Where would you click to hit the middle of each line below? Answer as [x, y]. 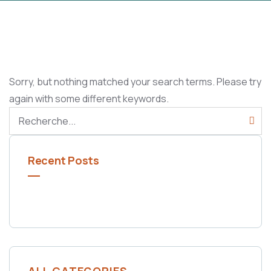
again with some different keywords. [89, 99]
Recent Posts [64, 161]
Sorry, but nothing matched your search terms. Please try [135, 82]
